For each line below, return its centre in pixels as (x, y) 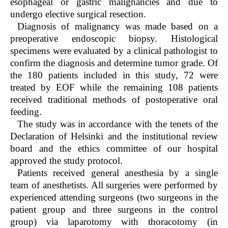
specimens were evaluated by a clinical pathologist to (114, 51)
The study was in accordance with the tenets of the (118, 124)
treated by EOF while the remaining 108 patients (114, 88)
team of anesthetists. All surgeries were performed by (114, 185)
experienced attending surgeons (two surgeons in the (114, 197)
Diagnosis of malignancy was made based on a (118, 26)
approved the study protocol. (66, 161)
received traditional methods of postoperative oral (114, 100)
